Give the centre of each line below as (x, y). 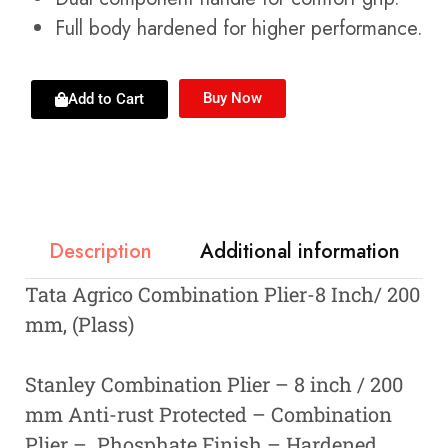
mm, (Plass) (79, 324)
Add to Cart (106, 99)
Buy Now (232, 98)
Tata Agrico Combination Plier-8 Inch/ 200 (222, 294)
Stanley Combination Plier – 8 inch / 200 (214, 384)
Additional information (300, 251)
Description (100, 251)
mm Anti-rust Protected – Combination (208, 414)
